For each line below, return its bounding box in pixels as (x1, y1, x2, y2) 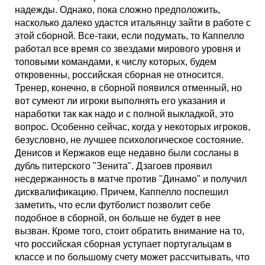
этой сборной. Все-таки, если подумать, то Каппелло (15, 31, 244, 41)
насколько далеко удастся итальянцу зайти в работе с (15, 18, 251, 28)
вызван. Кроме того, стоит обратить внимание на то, (15, 226, 244, 236)
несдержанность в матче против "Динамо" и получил (15, 174, 247, 184)
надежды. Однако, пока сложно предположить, (15, 5, 220, 15)
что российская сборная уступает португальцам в (15, 239, 232, 249)
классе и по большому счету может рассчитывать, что (15, 252, 250, 262)
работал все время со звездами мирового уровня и (15, 44, 241, 54)
